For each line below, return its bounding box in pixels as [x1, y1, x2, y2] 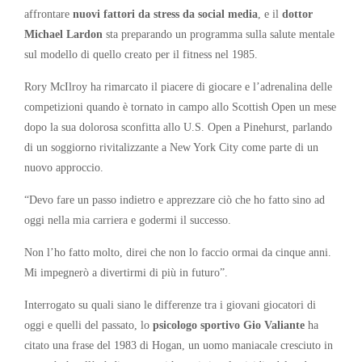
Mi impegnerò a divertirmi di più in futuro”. [24, 265, 228, 279]
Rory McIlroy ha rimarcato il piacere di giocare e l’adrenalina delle [24, 79, 332, 93]
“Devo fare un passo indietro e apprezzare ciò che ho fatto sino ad [24, 192, 325, 206]
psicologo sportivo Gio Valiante [149, 318, 305, 331]
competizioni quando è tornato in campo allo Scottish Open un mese [24, 99, 336, 113]
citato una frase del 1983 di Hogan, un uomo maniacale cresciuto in [24, 338, 333, 351]
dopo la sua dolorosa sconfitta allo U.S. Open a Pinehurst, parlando [24, 120, 332, 133]
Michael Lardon [24, 27, 103, 40]
